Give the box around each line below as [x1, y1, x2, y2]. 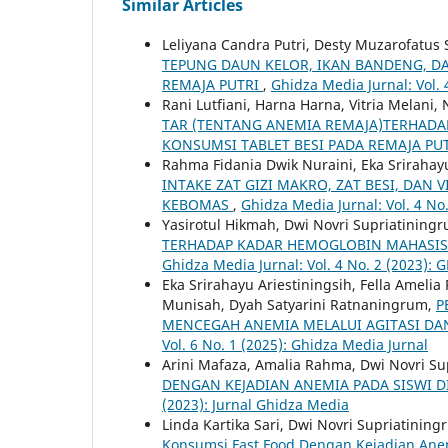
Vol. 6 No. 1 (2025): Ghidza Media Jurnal [162, 334, 428, 354]
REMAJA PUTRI [162, 74, 263, 94]
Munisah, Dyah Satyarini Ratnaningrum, [162, 294, 436, 314]
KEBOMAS [162, 194, 233, 214]
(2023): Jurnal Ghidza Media [162, 394, 349, 414]
